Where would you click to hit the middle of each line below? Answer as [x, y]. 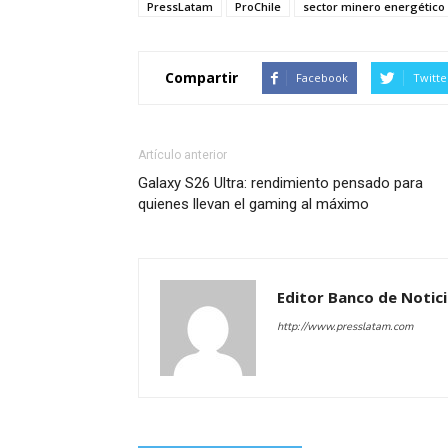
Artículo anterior [182, 154]
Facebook [322, 77]
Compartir [201, 78]
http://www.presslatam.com [345, 326]
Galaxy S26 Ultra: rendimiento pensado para [280, 182]
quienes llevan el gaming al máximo [253, 203]
